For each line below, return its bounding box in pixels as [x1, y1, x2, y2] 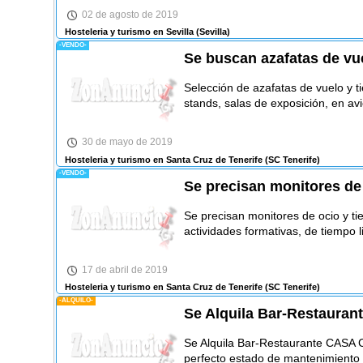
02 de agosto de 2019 [81, 8, 178, 20]
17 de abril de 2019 [81, 263, 168, 275]
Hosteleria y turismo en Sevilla [64, 27, 194, 37]
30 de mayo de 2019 [81, 136, 173, 148]
